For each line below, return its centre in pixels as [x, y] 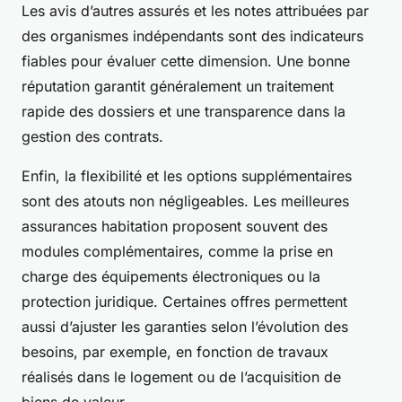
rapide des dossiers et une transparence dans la [184, 112]
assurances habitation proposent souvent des [175, 227]
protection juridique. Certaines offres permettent [184, 302]
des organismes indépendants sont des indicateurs [192, 36]
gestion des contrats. [92, 137]
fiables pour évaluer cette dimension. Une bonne [186, 61]
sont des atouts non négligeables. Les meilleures [185, 201]
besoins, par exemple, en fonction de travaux [175, 352]
